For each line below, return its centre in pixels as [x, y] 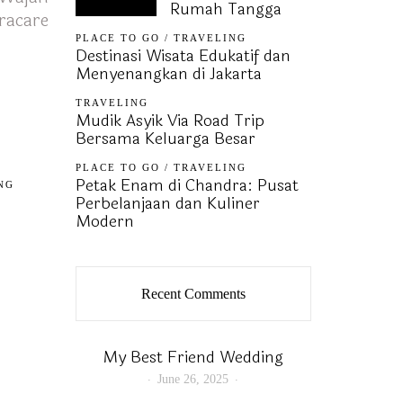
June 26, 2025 [193, 379]
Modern [104, 221]
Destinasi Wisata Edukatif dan [183, 55]
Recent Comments [193, 293]
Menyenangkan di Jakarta [168, 73]
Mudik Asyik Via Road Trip [170, 120]
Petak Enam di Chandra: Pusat [187, 185]
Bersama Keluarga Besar [165, 138]
